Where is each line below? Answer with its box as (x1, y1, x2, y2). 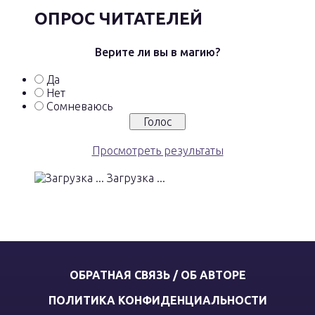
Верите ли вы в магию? (95, 46, 220, 58)
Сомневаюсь (46, 100, 112, 112)
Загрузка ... (104, 172, 165, 184)
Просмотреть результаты (91, 144, 224, 157)
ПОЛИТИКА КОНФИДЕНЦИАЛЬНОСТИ (48, 294, 267, 307)
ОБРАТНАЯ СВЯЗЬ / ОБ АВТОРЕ (69, 269, 246, 281)
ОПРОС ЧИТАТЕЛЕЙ (34, 9, 202, 28)
